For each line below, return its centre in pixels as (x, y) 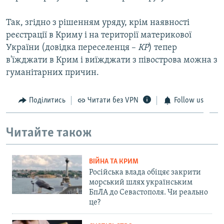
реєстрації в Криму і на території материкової (99, 35)
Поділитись (47, 100)
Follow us (188, 100)
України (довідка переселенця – (72, 47)
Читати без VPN (113, 100)
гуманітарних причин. (52, 72)
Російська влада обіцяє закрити (145, 172)
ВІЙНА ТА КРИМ (114, 161)
